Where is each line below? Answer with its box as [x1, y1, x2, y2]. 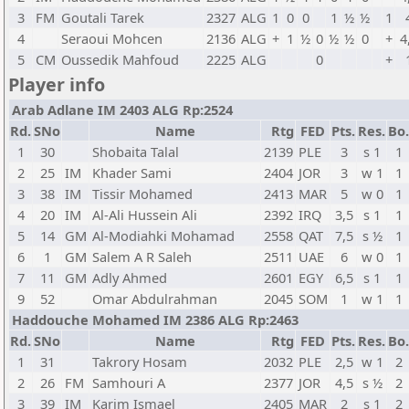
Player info [8, 72, 105, 97]
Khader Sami [92, 163, 172, 182]
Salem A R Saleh [92, 247, 192, 266]
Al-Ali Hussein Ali [92, 205, 197, 224]
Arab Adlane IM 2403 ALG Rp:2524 [12, 100, 233, 119]
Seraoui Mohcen [61, 29, 163, 47]
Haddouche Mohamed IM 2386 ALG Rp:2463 [12, 310, 299, 329]
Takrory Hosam [92, 352, 187, 371]
